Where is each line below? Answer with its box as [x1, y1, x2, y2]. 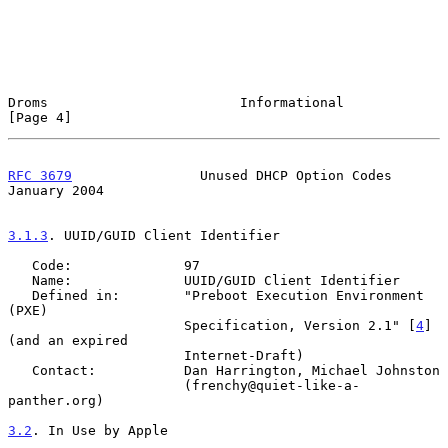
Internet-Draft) [8, 347, 184, 363]
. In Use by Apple [32, 422, 168, 438]
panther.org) [8, 392, 104, 408]
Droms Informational [8, 94, 344, 110]
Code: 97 [8, 257, 32, 273]
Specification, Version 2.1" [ [184, 317, 416, 333]
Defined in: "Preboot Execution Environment [8, 287, 32, 303]
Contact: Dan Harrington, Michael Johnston [8, 362, 32, 378]
